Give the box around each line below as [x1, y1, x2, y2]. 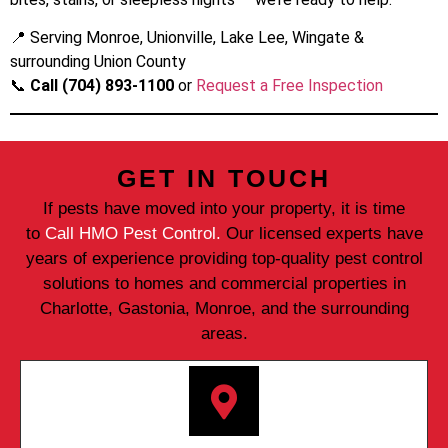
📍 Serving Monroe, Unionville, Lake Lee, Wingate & [10, 28, 364, 48]
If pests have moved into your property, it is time [43, 198, 405, 218]
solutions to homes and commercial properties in [42, 273, 406, 293]
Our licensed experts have [220, 223, 423, 243]
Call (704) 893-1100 [30, 76, 174, 96]
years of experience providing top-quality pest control [25, 248, 423, 268]
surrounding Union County [10, 52, 186, 72]
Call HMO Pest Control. [44, 223, 221, 243]
